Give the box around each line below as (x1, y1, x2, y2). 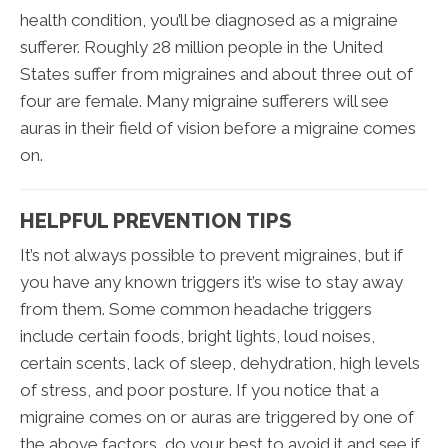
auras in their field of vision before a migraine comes (20, 117, 416, 138)
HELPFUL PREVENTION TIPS (20, 208, 292, 233)
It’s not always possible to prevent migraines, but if (20, 244, 403, 265)
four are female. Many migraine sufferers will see (20, 90, 389, 111)
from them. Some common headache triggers (20, 298, 372, 319)
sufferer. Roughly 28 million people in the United (20, 36, 383, 57)
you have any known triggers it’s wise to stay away (20, 271, 403, 292)
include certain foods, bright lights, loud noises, (20, 325, 375, 346)
